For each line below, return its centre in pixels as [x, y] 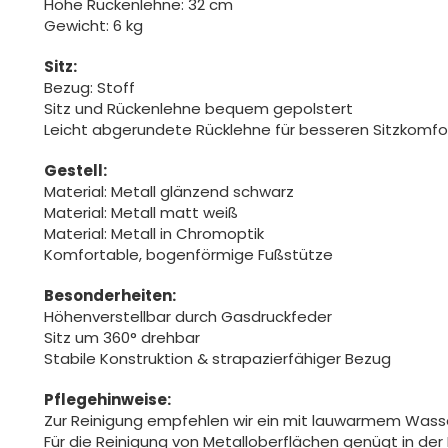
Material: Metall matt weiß [141, 212]
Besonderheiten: [110, 295]
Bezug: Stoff [89, 87]
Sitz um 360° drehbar [122, 337]
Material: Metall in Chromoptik [154, 233]
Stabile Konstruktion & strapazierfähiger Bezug [217, 358]
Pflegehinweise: [107, 399]
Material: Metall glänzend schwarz [169, 191]
